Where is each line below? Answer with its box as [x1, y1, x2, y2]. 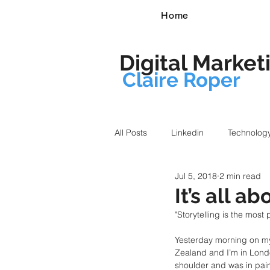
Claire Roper [122, 68, 240, 92]
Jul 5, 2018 [175, 170, 217, 181]
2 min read [219, 170, 261, 181]
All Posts [115, 127, 147, 138]
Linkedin [171, 127, 204, 138]
